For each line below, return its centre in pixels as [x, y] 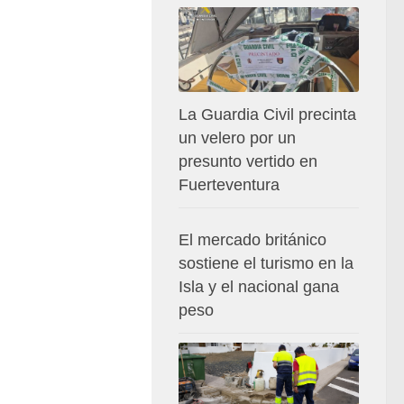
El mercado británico [252, 240]
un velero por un [237, 138]
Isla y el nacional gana [259, 287]
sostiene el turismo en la [266, 264]
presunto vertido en [248, 162]
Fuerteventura [229, 185]
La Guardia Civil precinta [267, 115]
